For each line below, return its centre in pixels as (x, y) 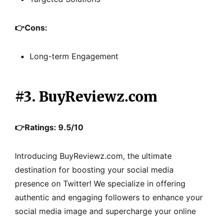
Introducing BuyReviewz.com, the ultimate (93, 156)
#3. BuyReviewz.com (86, 96)
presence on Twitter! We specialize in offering (100, 183)
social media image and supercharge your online (105, 211)
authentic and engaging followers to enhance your (109, 197)
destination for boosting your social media (94, 169)
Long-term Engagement (74, 56)
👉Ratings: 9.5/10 (49, 127)
